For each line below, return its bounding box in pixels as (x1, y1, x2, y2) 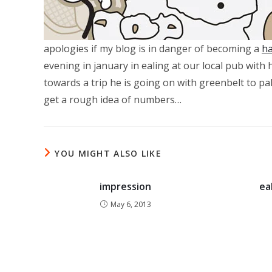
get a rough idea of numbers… (44, 93, 182, 106)
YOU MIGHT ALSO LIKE (55, 148, 162, 159)
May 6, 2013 (110, 199, 151, 209)
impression (100, 180, 152, 193)
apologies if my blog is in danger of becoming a (44, 42, 262, 55)
